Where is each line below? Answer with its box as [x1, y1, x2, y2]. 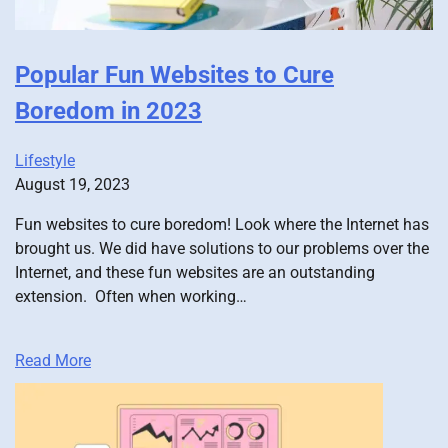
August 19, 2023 [15, 175, 130, 195]
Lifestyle [15, 151, 75, 171]
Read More [15, 351, 91, 371]
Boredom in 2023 [15, 97, 202, 126]
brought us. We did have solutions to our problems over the [15, 239, 429, 259]
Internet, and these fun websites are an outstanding [15, 263, 375, 283]
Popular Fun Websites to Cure [15, 61, 334, 90]
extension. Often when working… [15, 287, 247, 307]
